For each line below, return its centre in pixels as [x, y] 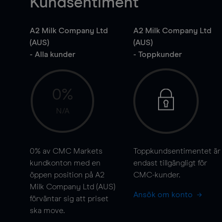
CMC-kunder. [157, 175]
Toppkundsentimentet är [177, 151]
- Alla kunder [53, 55]
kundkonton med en [65, 163]
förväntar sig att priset [69, 199]
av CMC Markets [72, 151]
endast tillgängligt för [170, 163]
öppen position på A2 [67, 175]
